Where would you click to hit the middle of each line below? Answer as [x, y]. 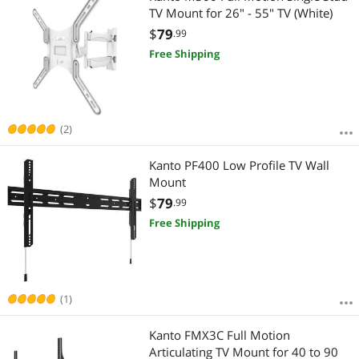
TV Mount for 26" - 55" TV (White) [240, 12]
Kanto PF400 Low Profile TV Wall [239, 165]
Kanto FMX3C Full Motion [219, 335]
